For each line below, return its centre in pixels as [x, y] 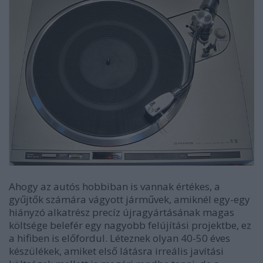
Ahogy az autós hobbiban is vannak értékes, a [114, 187]
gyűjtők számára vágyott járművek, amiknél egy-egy [129, 200]
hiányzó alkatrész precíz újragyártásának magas [122, 213]
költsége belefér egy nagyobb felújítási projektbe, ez [130, 225]
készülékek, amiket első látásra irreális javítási [116, 251]
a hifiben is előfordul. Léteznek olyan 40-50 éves [119, 238]
